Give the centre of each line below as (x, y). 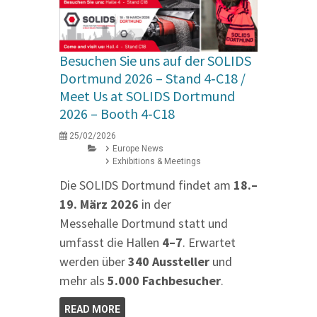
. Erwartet (209, 243)
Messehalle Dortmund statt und (144, 224)
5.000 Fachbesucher (164, 281)
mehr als (83, 281)
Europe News (138, 149)
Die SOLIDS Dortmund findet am (146, 185)
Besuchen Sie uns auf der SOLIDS (155, 61)
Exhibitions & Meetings (157, 162)
